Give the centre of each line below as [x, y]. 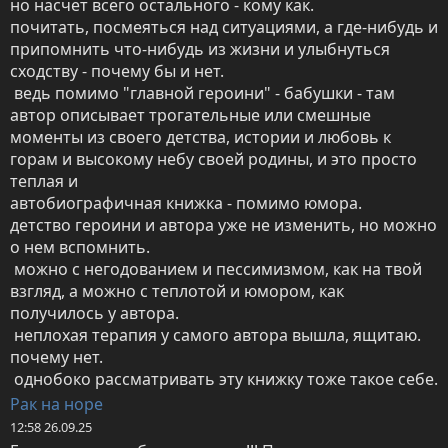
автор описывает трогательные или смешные [190, 115]
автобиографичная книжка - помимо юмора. [186, 203]
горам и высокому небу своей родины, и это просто [213, 159]
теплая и [46, 181]
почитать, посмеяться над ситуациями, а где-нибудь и [224, 27]
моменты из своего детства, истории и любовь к [200, 137]
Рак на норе [56, 404]
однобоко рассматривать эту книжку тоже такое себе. [226, 379]
